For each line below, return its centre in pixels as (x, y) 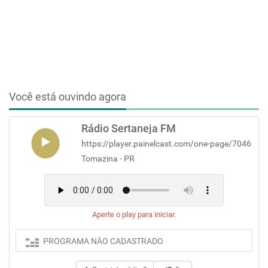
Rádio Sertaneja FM (129, 128)
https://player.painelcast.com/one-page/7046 (166, 144)
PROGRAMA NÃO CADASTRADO (103, 241)
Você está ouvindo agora (68, 97)
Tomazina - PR (108, 159)
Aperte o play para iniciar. (134, 214)
